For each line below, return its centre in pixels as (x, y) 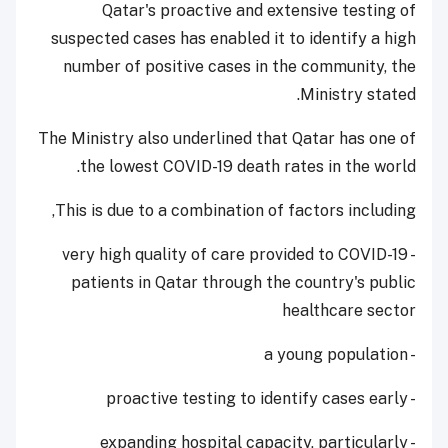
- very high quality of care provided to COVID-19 (235, 254)
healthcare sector (349, 310)
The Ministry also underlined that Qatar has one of (227, 138)
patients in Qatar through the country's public (243, 282)
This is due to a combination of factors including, (235, 210)
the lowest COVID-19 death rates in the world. (248, 166)
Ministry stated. (358, 94)
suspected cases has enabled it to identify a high (233, 38)
